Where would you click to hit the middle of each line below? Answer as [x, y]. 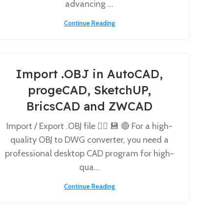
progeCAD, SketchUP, [89, 90]
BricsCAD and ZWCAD [89, 106]
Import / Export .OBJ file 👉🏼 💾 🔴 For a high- [89, 126]
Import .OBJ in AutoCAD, [89, 74]
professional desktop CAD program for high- [89, 153]
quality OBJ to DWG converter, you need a [89, 140]
